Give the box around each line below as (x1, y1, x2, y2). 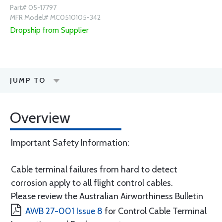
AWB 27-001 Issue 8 (25, 206, 103, 217)
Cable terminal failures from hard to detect (11, 164, 177, 175)
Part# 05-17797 (10, 3, 56, 12)
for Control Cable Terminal (103, 206, 207, 217)
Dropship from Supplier (10, 25, 89, 35)
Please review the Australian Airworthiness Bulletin (11, 191, 203, 202)
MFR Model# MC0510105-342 (10, 13, 101, 22)
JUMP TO (10, 76, 46, 85)
